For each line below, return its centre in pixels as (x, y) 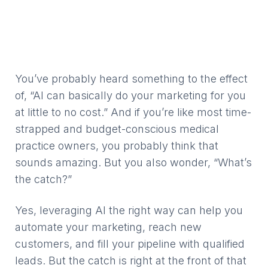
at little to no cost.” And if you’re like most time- (133, 112)
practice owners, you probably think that (117, 146)
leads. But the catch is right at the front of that (131, 261)
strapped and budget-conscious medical (117, 129)
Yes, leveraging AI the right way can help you (129, 210)
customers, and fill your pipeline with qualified (130, 244)
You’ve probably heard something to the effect (131, 79)
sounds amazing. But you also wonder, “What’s (133, 162)
